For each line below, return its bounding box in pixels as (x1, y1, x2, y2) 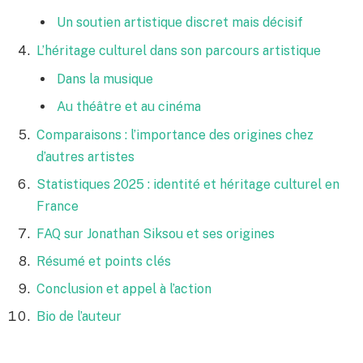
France (36, 199, 79, 215)
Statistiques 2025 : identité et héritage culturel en (36, 177, 340, 193)
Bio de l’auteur (36, 309, 122, 325)
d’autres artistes (36, 149, 135, 165)
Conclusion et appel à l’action (36, 281, 211, 297)
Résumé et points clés (36, 254, 171, 270)
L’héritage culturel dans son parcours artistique (36, 43, 321, 59)
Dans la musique (57, 71, 153, 88)
